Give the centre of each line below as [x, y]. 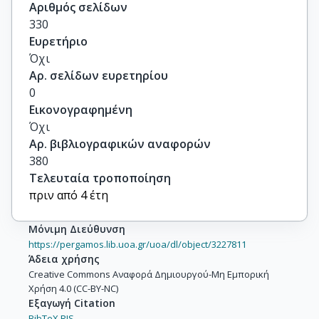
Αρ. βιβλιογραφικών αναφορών [120, 144]
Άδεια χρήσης [64, 259]
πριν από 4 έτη [69, 195]
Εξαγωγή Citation [72, 303]
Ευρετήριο [58, 42]
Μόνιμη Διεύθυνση [77, 229]
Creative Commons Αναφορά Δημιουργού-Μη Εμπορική [149, 274]
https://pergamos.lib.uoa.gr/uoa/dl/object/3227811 [137, 245]
